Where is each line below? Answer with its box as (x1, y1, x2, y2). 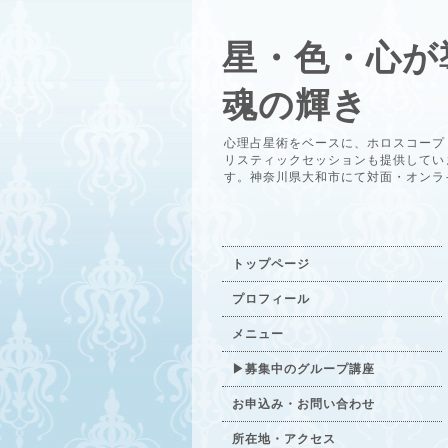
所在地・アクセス (232, 432, 336, 446)
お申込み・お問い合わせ (232, 397, 375, 411)
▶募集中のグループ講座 (232, 362, 375, 376)
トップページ (232, 257, 310, 271)
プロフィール (232, 292, 310, 306)
